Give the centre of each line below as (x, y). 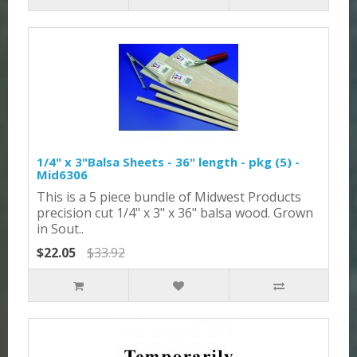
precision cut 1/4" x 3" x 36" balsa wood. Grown (175, 212)
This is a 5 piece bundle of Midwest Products (169, 196)
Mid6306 (62, 174)
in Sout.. (60, 228)
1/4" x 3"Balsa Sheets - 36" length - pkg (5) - (168, 161)
